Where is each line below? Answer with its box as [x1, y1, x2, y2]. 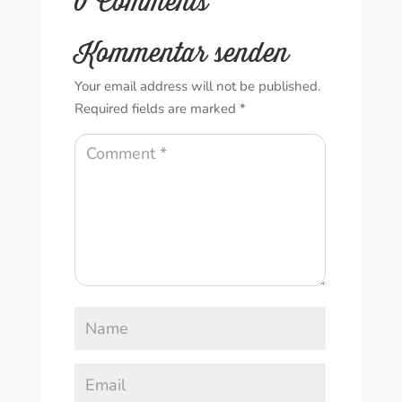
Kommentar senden [74, 32, 289, 73]
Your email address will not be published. [74, 76, 320, 95]
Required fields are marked [74, 99, 240, 118]
